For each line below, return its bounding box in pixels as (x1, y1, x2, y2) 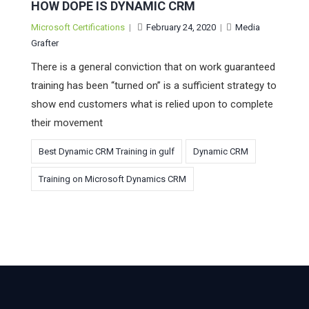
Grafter (31, 38, 59, 49)
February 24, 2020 (146, 22, 216, 33)
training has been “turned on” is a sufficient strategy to (31, 79, 277, 92)
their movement (31, 117, 103, 130)
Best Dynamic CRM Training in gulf (39, 146, 175, 157)
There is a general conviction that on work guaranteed (31, 61, 275, 74)
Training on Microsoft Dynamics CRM (39, 174, 186, 185)
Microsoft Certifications (31, 22, 125, 33)
